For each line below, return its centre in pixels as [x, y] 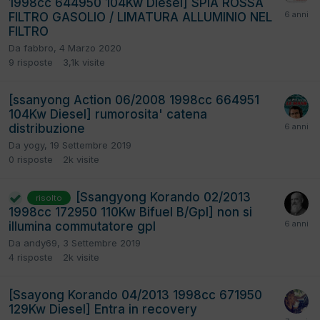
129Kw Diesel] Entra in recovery [103, 310]
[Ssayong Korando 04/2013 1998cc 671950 [135, 295]
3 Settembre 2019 [102, 243]
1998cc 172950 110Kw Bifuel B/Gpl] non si [130, 212]
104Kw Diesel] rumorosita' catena [108, 115]
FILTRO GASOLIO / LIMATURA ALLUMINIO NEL [140, 17]
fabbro [39, 48]
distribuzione [47, 129]
